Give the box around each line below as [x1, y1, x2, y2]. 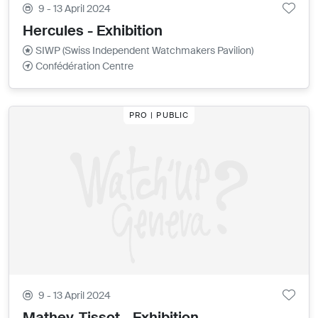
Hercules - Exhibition [23, 21, 163, 40]
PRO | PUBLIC [128, 109, 190, 120]
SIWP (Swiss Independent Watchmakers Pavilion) [35, 44, 254, 57]
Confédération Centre [35, 60, 134, 73]
